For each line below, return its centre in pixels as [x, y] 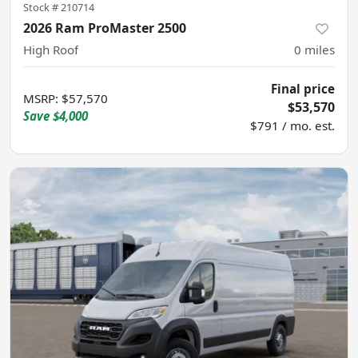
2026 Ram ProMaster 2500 [105, 28]
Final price [303, 88]
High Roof [51, 49]
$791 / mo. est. [292, 125]
